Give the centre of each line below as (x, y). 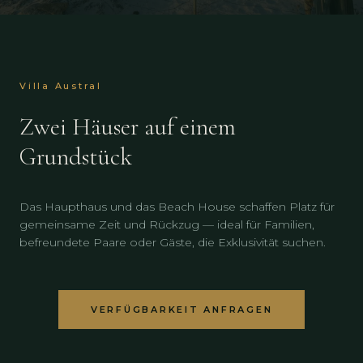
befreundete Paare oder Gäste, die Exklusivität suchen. (173, 242)
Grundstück (76, 157)
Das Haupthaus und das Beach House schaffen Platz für (177, 207)
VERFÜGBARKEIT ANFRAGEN (181, 310)
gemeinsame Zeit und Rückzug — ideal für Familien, (167, 224)
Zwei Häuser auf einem (128, 127)
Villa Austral (61, 86)
